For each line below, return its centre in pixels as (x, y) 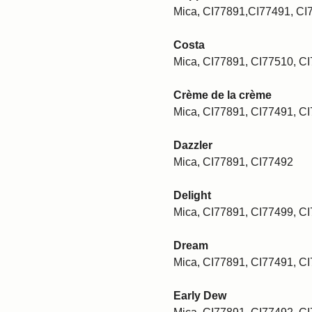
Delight (192, 195)
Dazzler (193, 145)
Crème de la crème (223, 95)
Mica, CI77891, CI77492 (233, 162)
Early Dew (200, 295)
